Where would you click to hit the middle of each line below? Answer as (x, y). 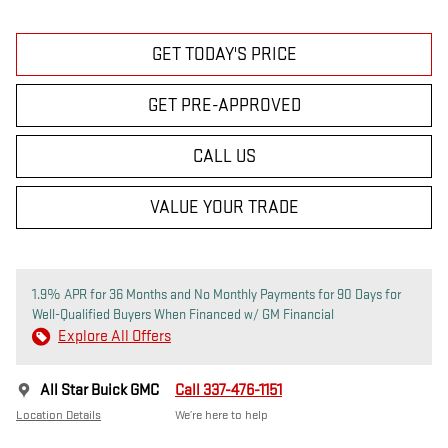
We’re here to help (221, 415)
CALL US (224, 157)
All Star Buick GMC (99, 391)
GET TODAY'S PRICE (224, 55)
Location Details (58, 415)
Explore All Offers (114, 337)
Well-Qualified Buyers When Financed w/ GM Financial (183, 315)
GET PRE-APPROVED (224, 106)
